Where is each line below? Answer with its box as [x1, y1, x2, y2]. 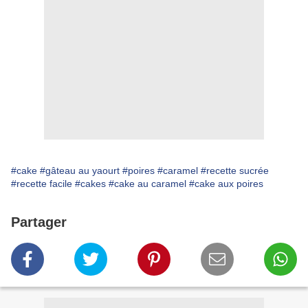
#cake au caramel [109, 178, 186, 190]
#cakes [75, 178, 106, 190]
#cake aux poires [189, 178, 263, 190]
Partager [11, 214, 67, 230]
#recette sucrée [201, 165, 269, 177]
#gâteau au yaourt [40, 165, 120, 177]
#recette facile [11, 178, 72, 190]
